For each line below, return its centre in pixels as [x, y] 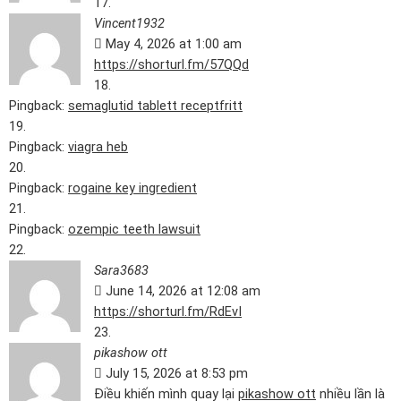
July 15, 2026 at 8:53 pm [177, 373]
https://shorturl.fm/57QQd [171, 64]
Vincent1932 [129, 23]
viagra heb [98, 147]
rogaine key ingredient [132, 188]
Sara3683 [121, 270]
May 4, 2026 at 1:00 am [174, 44]
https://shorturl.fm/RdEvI [168, 311]
